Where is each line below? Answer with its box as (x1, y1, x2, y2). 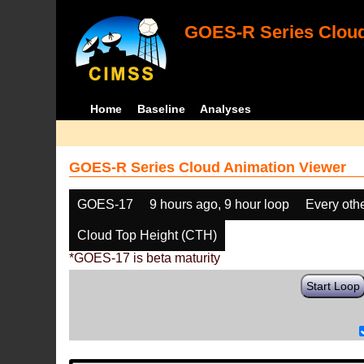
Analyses (200, 102, 252, 115)
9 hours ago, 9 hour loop (149, 197, 290, 211)
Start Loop (306, 279, 361, 292)
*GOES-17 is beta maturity (69, 251, 221, 265)
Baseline (136, 102, 185, 115)
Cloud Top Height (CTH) (77, 228, 218, 242)
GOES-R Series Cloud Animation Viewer (69, 159, 347, 175)
